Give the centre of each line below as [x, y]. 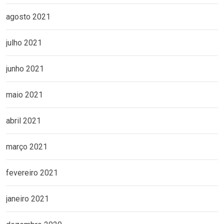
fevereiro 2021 [32, 173]
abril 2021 [23, 121]
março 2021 [27, 147]
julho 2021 [24, 43]
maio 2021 [24, 95]
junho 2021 [25, 69]
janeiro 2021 [27, 199]
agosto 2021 [28, 17]
